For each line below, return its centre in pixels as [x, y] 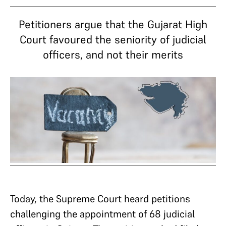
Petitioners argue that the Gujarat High [113, 24]
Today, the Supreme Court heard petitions [100, 199]
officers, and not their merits [113, 54]
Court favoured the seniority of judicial [113, 39]
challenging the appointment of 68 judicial [102, 214]
